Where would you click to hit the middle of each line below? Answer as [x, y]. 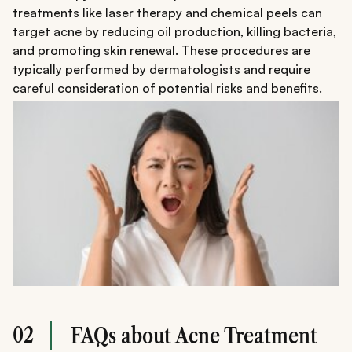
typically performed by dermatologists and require [161, 70]
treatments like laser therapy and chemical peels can [167, 13]
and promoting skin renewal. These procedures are [161, 51]
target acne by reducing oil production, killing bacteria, [174, 32]
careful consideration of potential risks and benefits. [167, 88]
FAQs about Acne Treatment [194, 335]
